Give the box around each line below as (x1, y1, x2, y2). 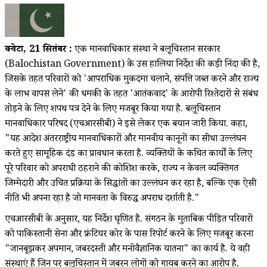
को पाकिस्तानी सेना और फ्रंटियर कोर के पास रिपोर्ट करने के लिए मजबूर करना (5, 227, 253, 243)
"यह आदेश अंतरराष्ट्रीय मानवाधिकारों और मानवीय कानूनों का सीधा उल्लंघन (5, 132, 246, 147)
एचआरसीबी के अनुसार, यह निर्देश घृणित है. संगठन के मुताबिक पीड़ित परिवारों (5, 212, 253, 228)
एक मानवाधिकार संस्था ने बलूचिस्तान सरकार (72, 42, 220, 58)
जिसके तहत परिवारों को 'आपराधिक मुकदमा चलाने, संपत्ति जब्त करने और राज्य (5, 72, 259, 88)
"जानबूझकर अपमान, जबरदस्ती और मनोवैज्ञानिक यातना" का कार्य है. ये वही (5, 242, 250, 257)
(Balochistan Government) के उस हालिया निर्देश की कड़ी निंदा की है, (5, 57, 260, 73)
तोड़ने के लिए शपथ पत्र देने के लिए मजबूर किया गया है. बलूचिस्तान (5, 102, 221, 117)
